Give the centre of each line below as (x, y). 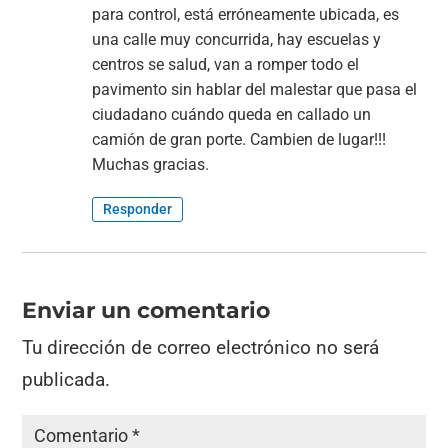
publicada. (66, 380)
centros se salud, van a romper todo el (226, 65)
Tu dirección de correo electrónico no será (201, 348)
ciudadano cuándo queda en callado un (232, 115)
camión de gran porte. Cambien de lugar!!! (239, 140)
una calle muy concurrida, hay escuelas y (237, 40)
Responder (138, 209)
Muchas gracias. (151, 165)
